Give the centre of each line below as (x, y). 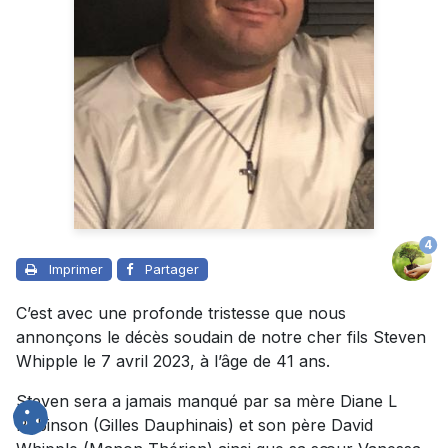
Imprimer (76, 269)
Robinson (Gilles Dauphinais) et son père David (194, 425)
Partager (172, 269)
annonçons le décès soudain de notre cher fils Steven (221, 337)
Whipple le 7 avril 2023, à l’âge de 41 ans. (173, 361)
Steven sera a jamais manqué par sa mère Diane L (206, 401)
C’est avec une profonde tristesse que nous (181, 313)
